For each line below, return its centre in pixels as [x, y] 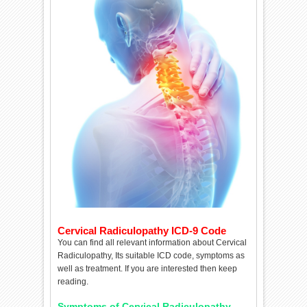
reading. [73, 281]
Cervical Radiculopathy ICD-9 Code [142, 230]
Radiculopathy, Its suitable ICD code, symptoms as [151, 255]
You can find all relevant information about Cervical [152, 242]
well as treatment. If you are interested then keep [148, 268]
